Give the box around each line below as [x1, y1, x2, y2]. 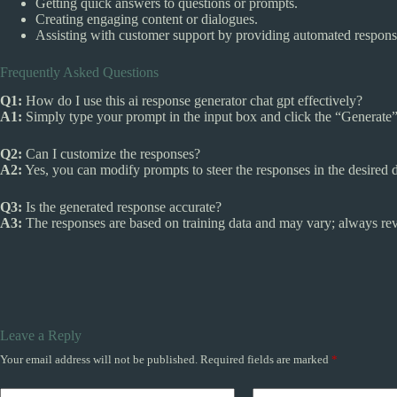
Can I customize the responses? [22, 146, 200, 162]
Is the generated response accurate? [22, 199, 222, 215]
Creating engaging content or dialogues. [35, 11, 258, 27]
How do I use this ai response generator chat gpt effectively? [22, 93, 362, 109]
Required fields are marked [200, 353, 331, 367]
